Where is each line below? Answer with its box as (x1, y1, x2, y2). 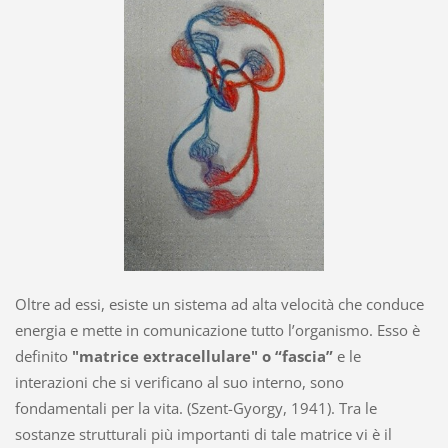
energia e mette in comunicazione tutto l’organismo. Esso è (14, 320, 420, 341)
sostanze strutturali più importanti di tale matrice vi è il (14, 424, 392, 445)
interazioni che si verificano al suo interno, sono (14, 372, 344, 393)
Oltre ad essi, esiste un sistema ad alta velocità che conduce (14, 294, 424, 315)
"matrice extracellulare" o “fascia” (71, 346, 333, 367)
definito (14, 346, 72, 367)
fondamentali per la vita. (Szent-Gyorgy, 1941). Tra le (14, 398, 377, 419)
